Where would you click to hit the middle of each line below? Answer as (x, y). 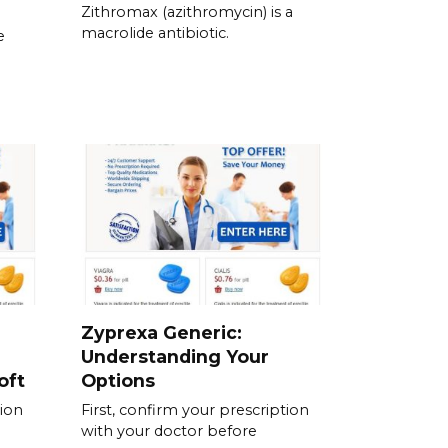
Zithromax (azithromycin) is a (187, 12)
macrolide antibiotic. (155, 33)
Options (118, 380)
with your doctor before (169, 430)
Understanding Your (175, 356)
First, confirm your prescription (195, 409)
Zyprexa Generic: (161, 332)
